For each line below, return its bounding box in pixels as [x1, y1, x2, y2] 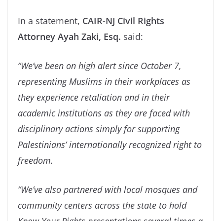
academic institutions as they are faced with [18, 107, 190, 119]
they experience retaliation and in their [18, 91, 170, 104]
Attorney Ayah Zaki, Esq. [18, 31, 121, 43]
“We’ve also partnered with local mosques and [18, 184, 197, 196]
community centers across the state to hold [18, 199, 186, 212]
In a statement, [18, 15, 82, 27]
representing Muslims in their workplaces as [18, 75, 190, 88]
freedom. [18, 154, 56, 167]
